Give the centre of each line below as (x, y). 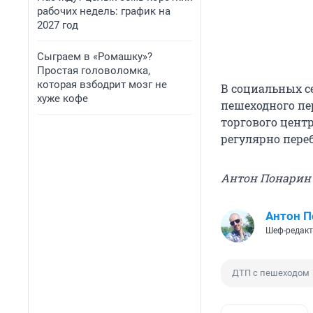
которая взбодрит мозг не (102, 85)
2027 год (58, 25)
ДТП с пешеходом (271, 273)
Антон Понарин (266, 178)
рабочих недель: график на (104, 11)
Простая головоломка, (94, 71)
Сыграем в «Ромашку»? (95, 57)
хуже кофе (63, 99)
